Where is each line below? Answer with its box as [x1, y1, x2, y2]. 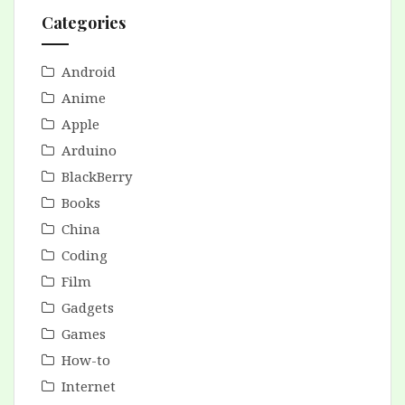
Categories [42, 12, 126, 34]
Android [61, 62, 116, 81]
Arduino [61, 141, 117, 160]
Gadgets [61, 298, 114, 317]
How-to [61, 351, 110, 370]
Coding [61, 246, 108, 265]
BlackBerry [61, 167, 132, 186]
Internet [61, 377, 116, 396]
